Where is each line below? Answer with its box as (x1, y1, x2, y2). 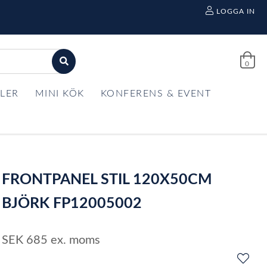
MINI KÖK (35, 89, 85, 98)
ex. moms (51, 234, 101, 246)
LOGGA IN (216, 8, 255, 15)
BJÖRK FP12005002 (2, 196, 142, 211)
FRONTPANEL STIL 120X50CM (2, 172, 213, 187)
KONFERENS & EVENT (100, 89, 211, 98)
